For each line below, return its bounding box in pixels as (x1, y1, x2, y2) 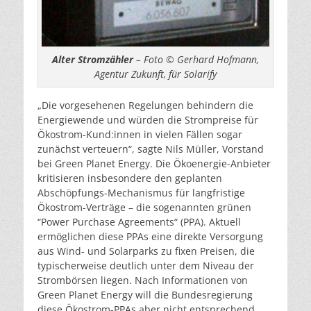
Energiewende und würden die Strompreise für (37, 113, 258, 127)
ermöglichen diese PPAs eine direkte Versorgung (37, 230, 263, 244)
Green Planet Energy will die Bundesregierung (37, 288, 253, 302)
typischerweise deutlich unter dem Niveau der (37, 259, 254, 273)
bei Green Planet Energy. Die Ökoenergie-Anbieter (37, 157, 271, 171)
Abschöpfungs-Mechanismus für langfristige (37, 186, 245, 200)
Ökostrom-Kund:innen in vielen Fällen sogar (37, 128, 242, 142)
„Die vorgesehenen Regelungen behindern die (37, 99, 253, 112)
